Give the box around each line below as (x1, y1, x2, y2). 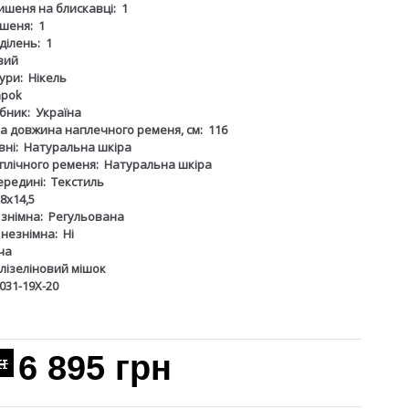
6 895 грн (18, 349, 172, 387)
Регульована (48, 208, 124, 225)
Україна (36, 104, 81, 121)
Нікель (28, 69, 67, 86)
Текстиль (51, 173, 104, 190)
